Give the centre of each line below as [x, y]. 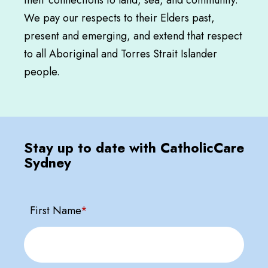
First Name [55, 210]
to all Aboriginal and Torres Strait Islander [121, 54]
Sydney [48, 162]
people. [42, 71]
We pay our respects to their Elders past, [119, 18]
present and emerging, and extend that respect [133, 36]
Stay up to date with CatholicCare [134, 147]
